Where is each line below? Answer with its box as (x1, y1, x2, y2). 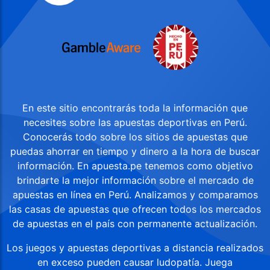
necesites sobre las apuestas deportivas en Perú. (23, 116, 247, 129)
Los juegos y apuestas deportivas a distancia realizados (7, 242, 263, 254)
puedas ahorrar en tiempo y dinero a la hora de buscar (10, 145, 260, 158)
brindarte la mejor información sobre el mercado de (16, 174, 254, 187)
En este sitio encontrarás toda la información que (22, 102, 248, 115)
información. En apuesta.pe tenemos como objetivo (17, 160, 253, 172)
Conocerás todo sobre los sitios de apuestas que (22, 131, 248, 143)
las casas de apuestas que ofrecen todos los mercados (9, 203, 261, 216)
